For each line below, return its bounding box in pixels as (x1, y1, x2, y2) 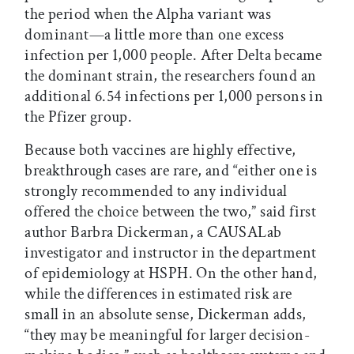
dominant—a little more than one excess (24, 24, 284, 46)
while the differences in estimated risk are (24, 284, 292, 305)
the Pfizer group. (24, 107, 136, 128)
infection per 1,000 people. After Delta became (24, 45, 322, 66)
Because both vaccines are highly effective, (24, 140, 296, 161)
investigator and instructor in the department (24, 243, 317, 264)
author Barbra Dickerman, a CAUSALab (24, 222, 282, 243)
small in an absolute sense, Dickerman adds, (24, 304, 307, 326)
